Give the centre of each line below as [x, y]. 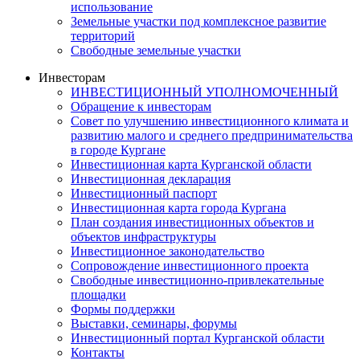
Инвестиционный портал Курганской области [198, 337]
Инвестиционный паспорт [144, 193]
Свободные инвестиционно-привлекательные [197, 280]
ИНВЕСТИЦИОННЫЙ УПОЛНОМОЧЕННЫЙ [205, 92]
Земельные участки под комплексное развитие [198, 21]
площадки [98, 294]
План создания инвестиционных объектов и [192, 222]
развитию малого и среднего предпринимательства [212, 135]
